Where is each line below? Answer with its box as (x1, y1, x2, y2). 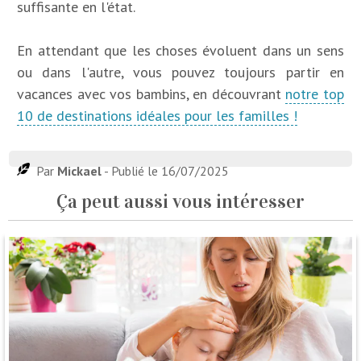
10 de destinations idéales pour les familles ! (17, 106, 298, 126)
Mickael (57, 163, 102, 180)
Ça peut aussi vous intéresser (56, 189, 305, 214)
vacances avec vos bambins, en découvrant (17, 85, 286, 104)
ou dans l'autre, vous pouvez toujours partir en (17, 63, 344, 82)
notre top (285, 85, 344, 104)
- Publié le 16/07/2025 (102, 163, 230, 180)
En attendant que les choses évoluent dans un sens (17, 41, 344, 60)
